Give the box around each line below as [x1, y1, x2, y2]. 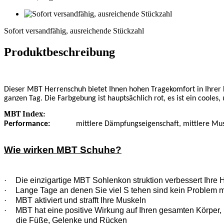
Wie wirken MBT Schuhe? [4, 144, 121, 155]
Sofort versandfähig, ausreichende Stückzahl [4, 26, 144, 35]
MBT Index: [4, 109, 45, 118]
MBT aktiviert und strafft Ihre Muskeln [15, 196, 146, 205]
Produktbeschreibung [4, 45, 115, 58]
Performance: [4, 119, 50, 128]
